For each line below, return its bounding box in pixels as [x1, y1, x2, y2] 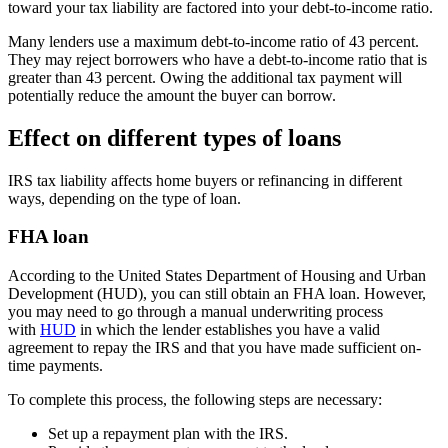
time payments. [8, 357, 103, 375]
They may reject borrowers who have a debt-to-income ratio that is [8, 50, 427, 68]
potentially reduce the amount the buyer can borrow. [8, 86, 336, 104]
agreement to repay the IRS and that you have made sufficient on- [8, 339, 421, 357]
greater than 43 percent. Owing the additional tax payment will [8, 68, 402, 86]
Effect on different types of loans [8, 124, 341, 151]
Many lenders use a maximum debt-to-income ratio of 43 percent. [8, 32, 419, 50]
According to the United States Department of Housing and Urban [8, 267, 426, 285]
